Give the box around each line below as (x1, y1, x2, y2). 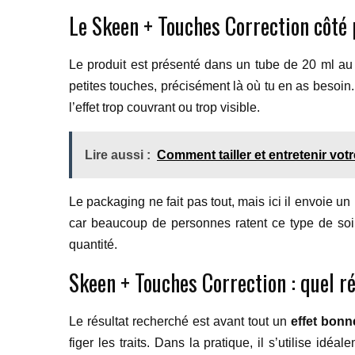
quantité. (69, 238, 117, 251)
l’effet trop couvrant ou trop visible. (69, 101, 260, 114)
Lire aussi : (85, 148, 151, 162)
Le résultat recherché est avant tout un (69, 315, 291, 328)
